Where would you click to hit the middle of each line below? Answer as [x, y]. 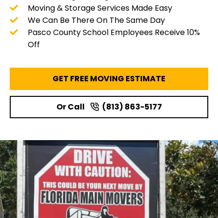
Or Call [70, 107]
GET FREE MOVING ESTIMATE [109, 78]
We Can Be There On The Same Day [96, 20]
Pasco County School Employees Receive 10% [114, 32]
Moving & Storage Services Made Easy [100, 8]
